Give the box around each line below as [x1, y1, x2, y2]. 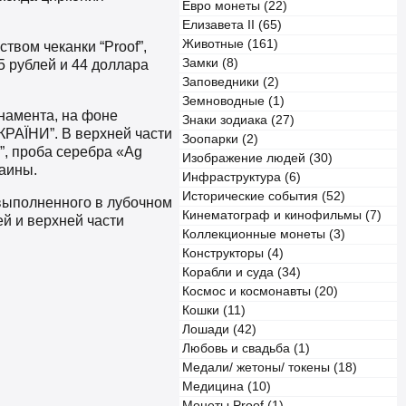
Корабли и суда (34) [182, 266, 301, 279]
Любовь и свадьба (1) [182, 342, 310, 355]
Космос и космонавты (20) [182, 285, 338, 298]
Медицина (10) [182, 380, 271, 393]
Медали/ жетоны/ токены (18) [182, 361, 357, 374]
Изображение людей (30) [182, 151, 333, 165]
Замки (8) [182, 56, 238, 70]
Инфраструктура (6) [182, 170, 301, 184]
